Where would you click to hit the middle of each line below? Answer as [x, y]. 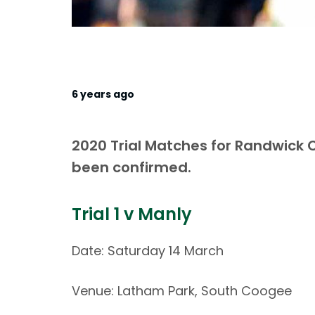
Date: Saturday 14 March [148, 251]
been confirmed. [131, 167]
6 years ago [103, 94]
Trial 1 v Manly [132, 214]
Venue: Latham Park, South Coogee [182, 290]
